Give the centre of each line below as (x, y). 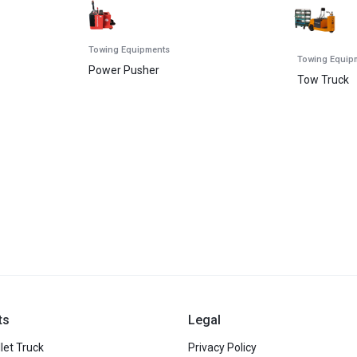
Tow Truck (324, 79)
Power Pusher (124, 70)
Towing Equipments (129, 49)
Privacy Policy (222, 348)
